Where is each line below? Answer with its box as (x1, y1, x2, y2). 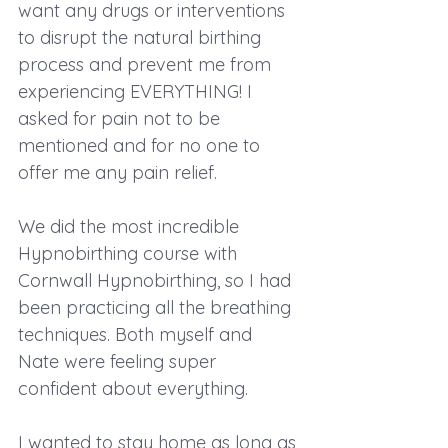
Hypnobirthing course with (18, 241, 242, 265)
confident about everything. (18, 376, 248, 400)
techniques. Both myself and (18, 322, 257, 346)
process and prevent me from (18, 52, 276, 76)
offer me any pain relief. (18, 160, 217, 184)
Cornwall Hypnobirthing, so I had (18, 268, 296, 292)
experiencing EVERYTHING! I (18, 79, 257, 103)
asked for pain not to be (18, 106, 225, 130)
